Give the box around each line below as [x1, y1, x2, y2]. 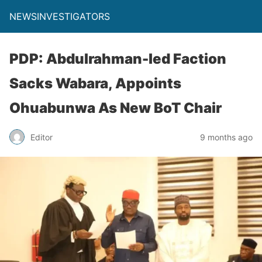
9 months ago [200, 132, 253, 142]
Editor [30, 132, 53, 142]
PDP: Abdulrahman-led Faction [9, 50, 226, 67]
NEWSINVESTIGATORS [9, 11, 110, 22]
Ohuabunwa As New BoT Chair [9, 99, 222, 116]
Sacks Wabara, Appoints [9, 75, 181, 92]
